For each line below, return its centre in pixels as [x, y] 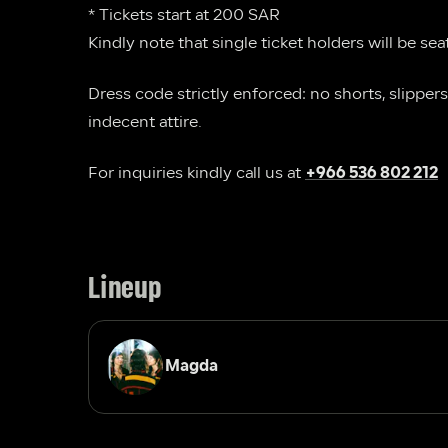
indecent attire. [145, 123]
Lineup [124, 289]
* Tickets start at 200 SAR [184, 16]
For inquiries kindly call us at [196, 174]
